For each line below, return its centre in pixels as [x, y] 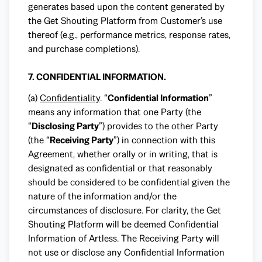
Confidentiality [70, 98]
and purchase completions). [84, 49]
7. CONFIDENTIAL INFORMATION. [97, 77]
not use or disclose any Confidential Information [126, 252]
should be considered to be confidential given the [129, 182]
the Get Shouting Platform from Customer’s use [125, 21]
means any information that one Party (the [115, 112]
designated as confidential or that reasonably [120, 168]
